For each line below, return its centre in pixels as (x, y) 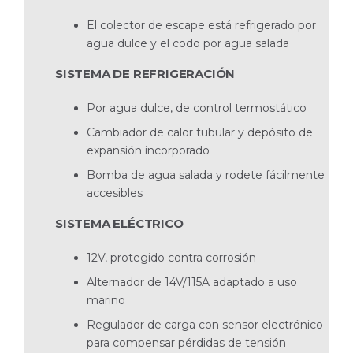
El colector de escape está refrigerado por (201, 25)
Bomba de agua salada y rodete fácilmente (206, 175)
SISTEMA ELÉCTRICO (119, 223)
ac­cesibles (115, 193)
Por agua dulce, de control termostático (197, 108)
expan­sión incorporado (148, 150)
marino (106, 300)
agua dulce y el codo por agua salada (188, 43)
